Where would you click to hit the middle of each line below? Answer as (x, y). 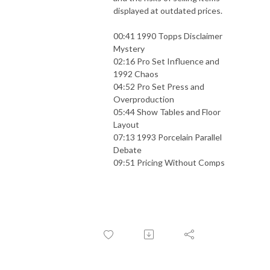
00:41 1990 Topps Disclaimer (168, 36)
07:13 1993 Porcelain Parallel (168, 137)
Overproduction (144, 99)
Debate (127, 149)
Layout (126, 124)
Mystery (129, 48)
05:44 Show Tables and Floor (167, 111)
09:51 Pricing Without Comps (169, 162)
